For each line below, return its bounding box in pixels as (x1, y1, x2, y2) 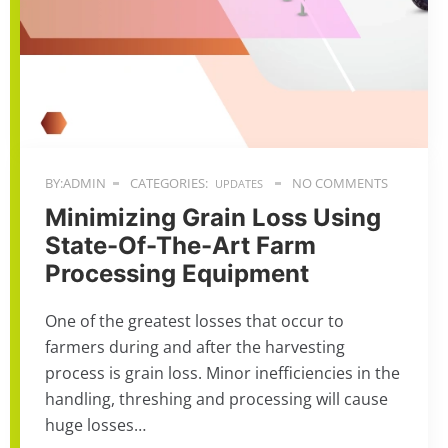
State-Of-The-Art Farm (45, 231, 316, 260)
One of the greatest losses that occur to (45, 310, 344, 332)
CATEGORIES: (127, 174, 208, 192)
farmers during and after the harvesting (45, 336, 345, 358)
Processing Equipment (45, 259, 309, 288)
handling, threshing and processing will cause (45, 388, 388, 410)
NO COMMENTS (289, 174, 388, 192)
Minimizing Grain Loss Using (45, 203, 381, 232)
